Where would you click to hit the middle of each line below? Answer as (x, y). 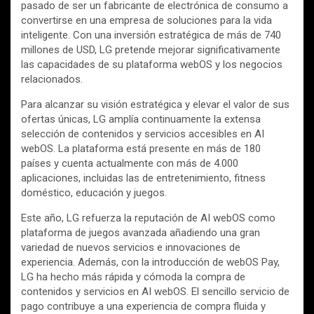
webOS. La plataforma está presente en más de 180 (141, 148)
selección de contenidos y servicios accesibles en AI (143, 134)
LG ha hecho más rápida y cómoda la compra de (133, 277)
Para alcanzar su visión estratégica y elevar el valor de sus (155, 104)
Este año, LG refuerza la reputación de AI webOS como (148, 218)
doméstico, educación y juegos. (94, 192)
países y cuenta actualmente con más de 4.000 (130, 163)
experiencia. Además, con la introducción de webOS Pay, (150, 262)
